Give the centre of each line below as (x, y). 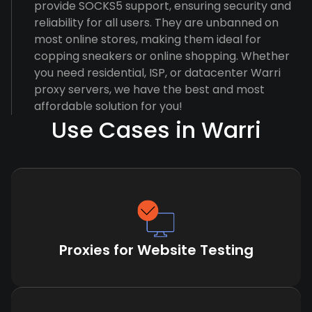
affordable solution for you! (108, 106)
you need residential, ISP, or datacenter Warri (157, 73)
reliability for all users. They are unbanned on (156, 23)
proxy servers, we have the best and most (149, 89)
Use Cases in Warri (156, 130)
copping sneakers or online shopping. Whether (162, 56)
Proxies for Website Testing (156, 250)
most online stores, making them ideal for (148, 39)
